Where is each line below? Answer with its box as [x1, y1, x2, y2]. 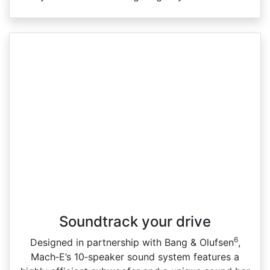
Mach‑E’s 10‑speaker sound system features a [31, 250, 239, 263]
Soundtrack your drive [59, 212, 211, 230]
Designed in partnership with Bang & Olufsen [30, 236, 234, 248]
